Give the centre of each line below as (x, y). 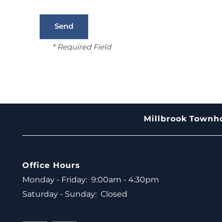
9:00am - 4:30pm (125, 180)
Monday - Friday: (55, 180)
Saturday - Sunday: (59, 194)
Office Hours (51, 166)
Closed (114, 194)
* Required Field (82, 48)
